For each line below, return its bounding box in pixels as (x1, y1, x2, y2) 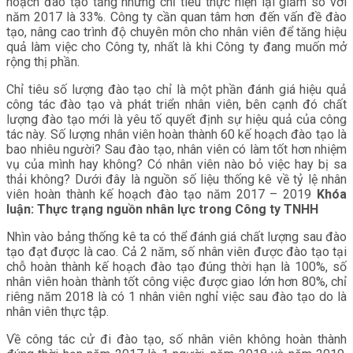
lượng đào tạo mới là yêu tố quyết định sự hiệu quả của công (6, 111, 347, 127)
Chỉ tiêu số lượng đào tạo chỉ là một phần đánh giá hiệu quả (6, 81, 347, 97)
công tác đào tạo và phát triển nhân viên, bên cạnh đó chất (6, 96, 347, 112)
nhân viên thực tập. (6, 303, 109, 319)
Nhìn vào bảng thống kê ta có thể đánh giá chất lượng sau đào (6, 229, 347, 244)
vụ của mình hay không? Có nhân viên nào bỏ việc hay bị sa (6, 156, 347, 172)
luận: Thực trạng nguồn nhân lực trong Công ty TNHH (6, 201, 318, 217)
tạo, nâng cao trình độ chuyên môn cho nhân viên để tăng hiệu (6, 24, 347, 39)
